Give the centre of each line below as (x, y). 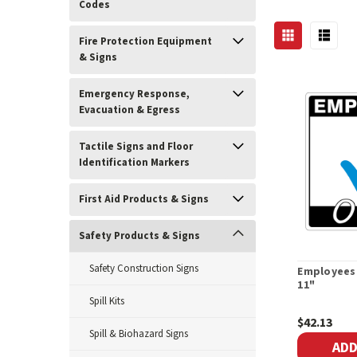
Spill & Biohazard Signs (139, 334)
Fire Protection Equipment (145, 41)
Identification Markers (134, 163)
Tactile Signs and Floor (136, 147)
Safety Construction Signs (144, 269)
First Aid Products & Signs (144, 199)
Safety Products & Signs (139, 236)
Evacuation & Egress (129, 110)
